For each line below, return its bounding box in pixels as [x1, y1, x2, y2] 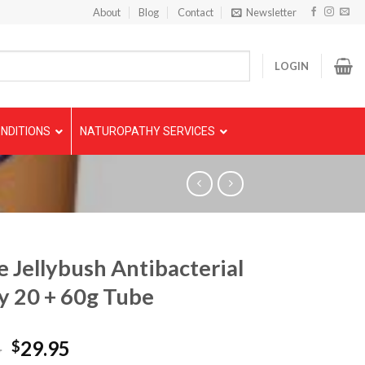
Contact [177, 6, 213, 19]
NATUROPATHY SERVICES [79, 125, 215, 138]
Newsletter [246, 6, 297, 19]
